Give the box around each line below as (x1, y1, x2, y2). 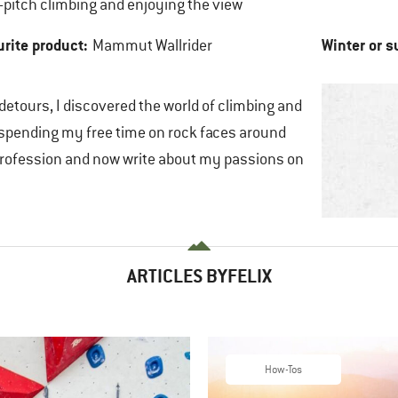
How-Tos (265, 362, 302, 377)
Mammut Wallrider (92, 36, 212, 55)
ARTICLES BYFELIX (126, 264, 272, 288)
